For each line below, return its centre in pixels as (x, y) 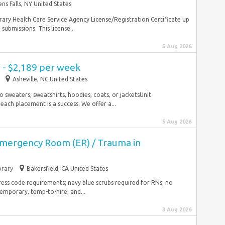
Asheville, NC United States (50, 79)
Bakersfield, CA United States (67, 168)
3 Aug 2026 (177, 209)
